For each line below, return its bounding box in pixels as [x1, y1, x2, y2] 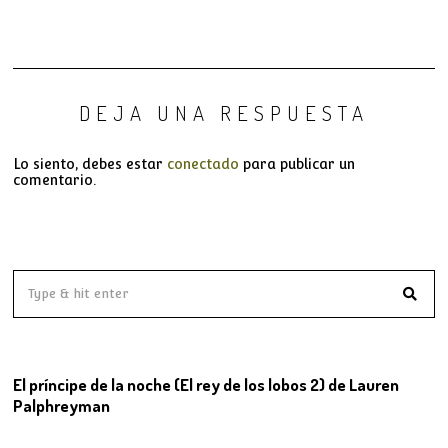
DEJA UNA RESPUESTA [78, 98, 369, 126]
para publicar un [239, 155, 356, 172]
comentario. [13, 171, 97, 188]
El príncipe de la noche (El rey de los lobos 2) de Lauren [13, 373, 400, 395]
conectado [167, 155, 240, 172]
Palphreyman [13, 394, 111, 416]
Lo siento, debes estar [13, 155, 168, 172]
